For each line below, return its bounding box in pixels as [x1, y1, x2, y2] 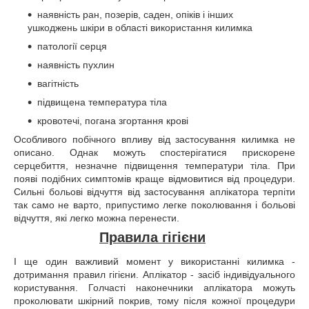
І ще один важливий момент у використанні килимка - [14, 256, 295, 268]
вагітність [37, 77, 79, 89]
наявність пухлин [37, 59, 114, 70]
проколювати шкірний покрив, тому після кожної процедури [14, 295, 295, 307]
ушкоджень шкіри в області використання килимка [28, 21, 252, 33]
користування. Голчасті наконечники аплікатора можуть [14, 282, 295, 294]
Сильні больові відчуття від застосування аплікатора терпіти [14, 186, 295, 197]
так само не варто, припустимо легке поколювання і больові [14, 199, 295, 210]
